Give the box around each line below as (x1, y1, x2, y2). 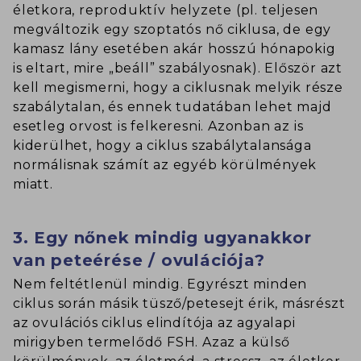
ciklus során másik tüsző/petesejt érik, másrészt (13, 296, 346, 312)
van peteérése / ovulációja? (13, 251, 265, 271)
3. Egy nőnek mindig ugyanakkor (13, 228, 313, 248)
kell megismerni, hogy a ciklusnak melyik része (13, 80, 343, 96)
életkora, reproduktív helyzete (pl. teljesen (13, 2, 319, 19)
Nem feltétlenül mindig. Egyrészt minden (13, 276, 308, 293)
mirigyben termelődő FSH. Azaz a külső (13, 334, 290, 351)
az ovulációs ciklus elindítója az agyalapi (13, 315, 296, 331)
